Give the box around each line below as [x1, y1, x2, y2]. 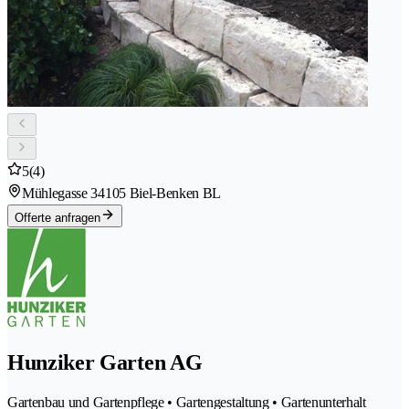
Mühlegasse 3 [22, 185, 99, 202]
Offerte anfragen [15, 211, 100, 225]
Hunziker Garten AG [7, 351, 203, 375]
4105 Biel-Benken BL [98, 185, 222, 202]
